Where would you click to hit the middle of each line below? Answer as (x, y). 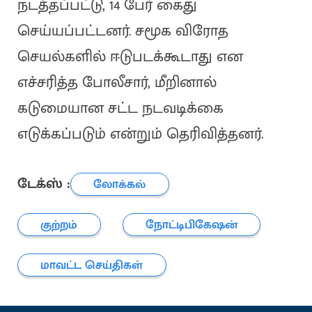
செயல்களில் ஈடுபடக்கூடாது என (130, 57)
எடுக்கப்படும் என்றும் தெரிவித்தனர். (140, 134)
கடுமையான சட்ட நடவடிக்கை (120, 109)
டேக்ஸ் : (44, 184)
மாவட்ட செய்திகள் (92, 265)
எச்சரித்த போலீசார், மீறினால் (117, 83)
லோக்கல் (120, 184)
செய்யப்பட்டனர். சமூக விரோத (123, 31)
